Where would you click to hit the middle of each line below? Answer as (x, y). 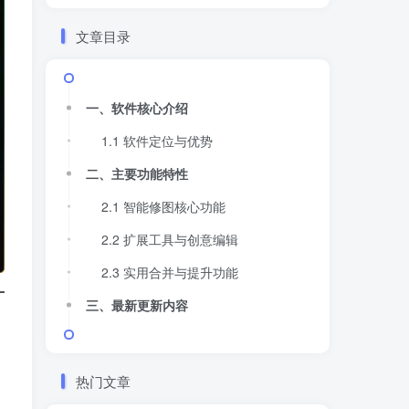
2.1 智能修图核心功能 (163, 206)
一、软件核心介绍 (137, 107)
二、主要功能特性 (137, 173)
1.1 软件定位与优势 (157, 140)
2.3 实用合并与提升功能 (170, 272)
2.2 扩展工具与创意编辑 (170, 239)
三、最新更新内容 (137, 304)
